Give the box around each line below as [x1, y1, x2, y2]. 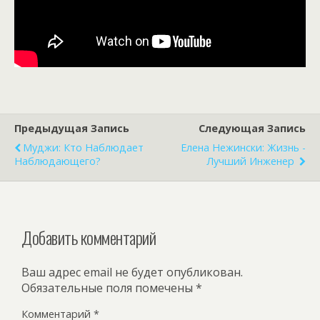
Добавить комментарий [21, 224, 156, 250]
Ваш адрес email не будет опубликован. [21, 264, 243, 280]
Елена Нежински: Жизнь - [181, 140, 306, 154]
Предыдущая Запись [14, 121, 129, 135]
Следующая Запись [199, 121, 306, 135]
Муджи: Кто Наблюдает [23, 140, 144, 154]
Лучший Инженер [206, 154, 297, 168]
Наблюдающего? [14, 154, 101, 168]
